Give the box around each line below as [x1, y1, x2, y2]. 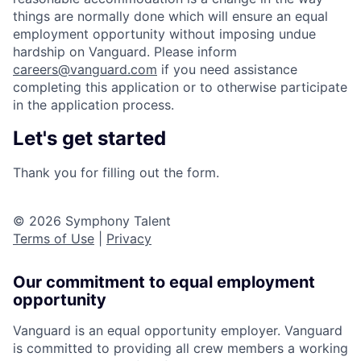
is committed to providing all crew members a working [13, 339, 348, 356]
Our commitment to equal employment [13, 272, 315, 292]
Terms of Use [13, 230, 94, 247]
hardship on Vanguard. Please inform [13, 44, 237, 60]
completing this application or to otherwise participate [13, 79, 347, 96]
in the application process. [13, 97, 174, 114]
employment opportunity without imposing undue [13, 26, 316, 43]
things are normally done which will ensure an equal [13, 8, 328, 25]
